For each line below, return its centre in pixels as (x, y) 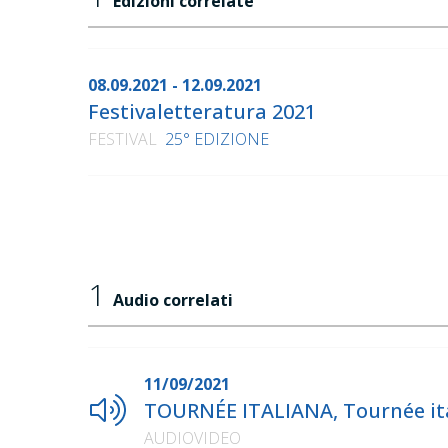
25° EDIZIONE (217, 139)
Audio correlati (173, 300)
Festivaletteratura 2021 (202, 112)
